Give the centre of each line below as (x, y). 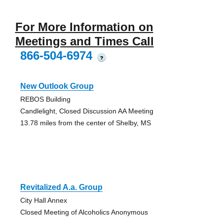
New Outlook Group (57, 86)
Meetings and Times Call (84, 41)
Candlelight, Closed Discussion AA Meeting (87, 111)
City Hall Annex (43, 201)
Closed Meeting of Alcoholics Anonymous (84, 212)
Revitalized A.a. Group (61, 187)
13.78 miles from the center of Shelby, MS (85, 123)
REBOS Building (45, 99)
